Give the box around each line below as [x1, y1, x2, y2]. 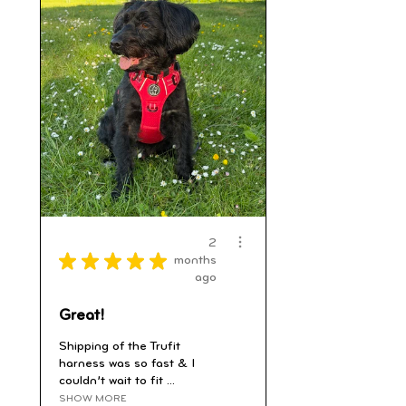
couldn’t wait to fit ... [59, 374, 175, 389]
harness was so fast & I [59, 357, 195, 372]
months [174, 254, 217, 268]
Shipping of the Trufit [59, 340, 180, 354]
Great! [59, 307, 105, 325]
